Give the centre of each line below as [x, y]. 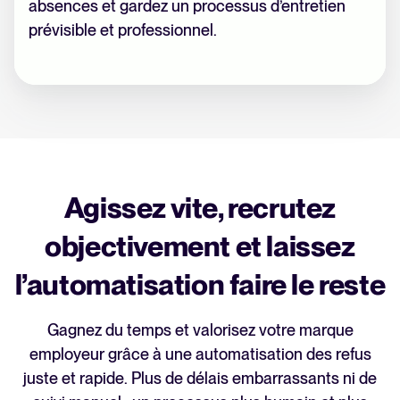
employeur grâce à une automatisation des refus [200, 354]
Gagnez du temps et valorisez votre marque [200, 330]
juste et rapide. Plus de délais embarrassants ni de [200, 379]
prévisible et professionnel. [123, 30]
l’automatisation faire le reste [200, 285]
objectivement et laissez [200, 246]
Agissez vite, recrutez [200, 208]
